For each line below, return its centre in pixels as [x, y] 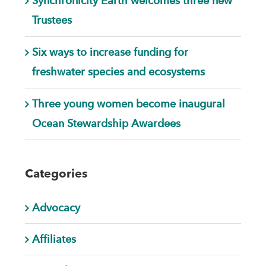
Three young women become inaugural [128, 103]
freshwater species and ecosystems [118, 71]
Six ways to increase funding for [110, 52]
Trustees [52, 20]
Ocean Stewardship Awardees [106, 123]
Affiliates [54, 239]
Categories [56, 174]
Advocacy [56, 207]
